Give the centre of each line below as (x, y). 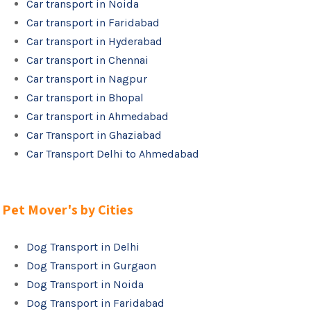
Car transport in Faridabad (93, 23)
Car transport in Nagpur (87, 79)
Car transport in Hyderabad (95, 41)
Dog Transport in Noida (85, 284)
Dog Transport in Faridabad (96, 303)
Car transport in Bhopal (85, 98)
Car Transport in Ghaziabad (94, 135)
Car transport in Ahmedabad (98, 116)
